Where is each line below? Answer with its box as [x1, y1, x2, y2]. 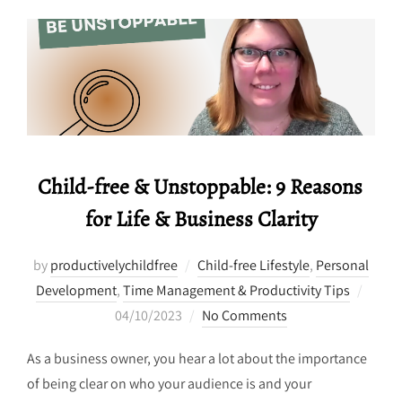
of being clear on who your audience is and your [27, 374, 311, 394]
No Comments [202, 306, 287, 326]
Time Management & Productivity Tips [122, 281, 350, 301]
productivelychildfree [50, 256, 178, 275]
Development [35, 281, 117, 301]
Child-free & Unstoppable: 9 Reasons [38, 172, 363, 202]
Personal [316, 256, 369, 275]
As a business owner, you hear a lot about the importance [27, 349, 367, 369]
